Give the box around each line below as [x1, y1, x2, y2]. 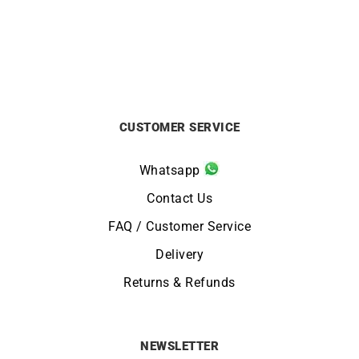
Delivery [155, 246, 204, 262]
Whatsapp [139, 162, 204, 178]
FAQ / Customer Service [108, 218, 251, 234]
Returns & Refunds [123, 274, 236, 290]
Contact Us [147, 190, 212, 206]
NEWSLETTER [140, 338, 219, 353]
